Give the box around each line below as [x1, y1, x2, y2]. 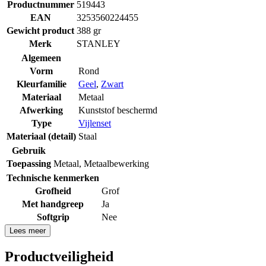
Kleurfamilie [16, 78, 66, 89]
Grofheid [34, 185, 71, 196]
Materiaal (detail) [7, 131, 76, 141]
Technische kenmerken [7, 172, 99, 183]
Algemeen [21, 52, 61, 63]
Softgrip [36, 211, 69, 222]
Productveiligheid [5, 248, 113, 264]
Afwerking [20, 104, 63, 115]
